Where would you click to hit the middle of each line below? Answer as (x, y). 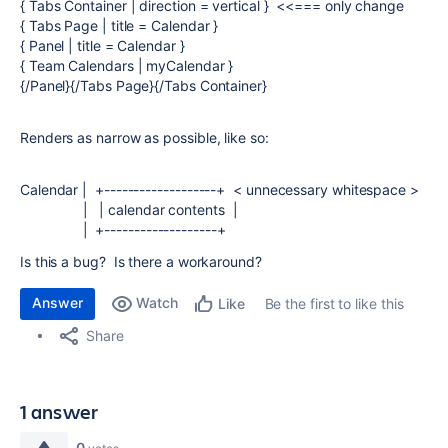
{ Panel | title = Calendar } (102, 45)
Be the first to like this (334, 303)
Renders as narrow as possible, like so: (144, 137)
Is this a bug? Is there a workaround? (141, 261)
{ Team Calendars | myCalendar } (127, 65)
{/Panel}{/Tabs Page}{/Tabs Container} (143, 85)
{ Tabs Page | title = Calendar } (119, 25)
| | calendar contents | (129, 209)
